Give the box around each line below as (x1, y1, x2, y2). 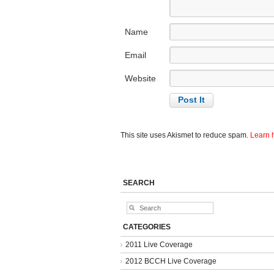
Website (125, 73, 156, 83)
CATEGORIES (122, 222, 171, 231)
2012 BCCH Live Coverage (125, 256, 217, 265)
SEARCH (122, 178, 155, 187)
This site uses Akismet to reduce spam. (120, 130, 250, 139)
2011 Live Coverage (125, 240, 193, 249)
